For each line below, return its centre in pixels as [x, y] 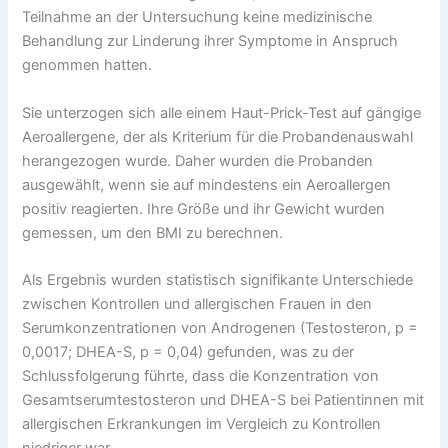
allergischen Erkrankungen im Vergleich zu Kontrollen [202, 424]
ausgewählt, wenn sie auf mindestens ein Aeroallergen [207, 184]
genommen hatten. [87, 65]
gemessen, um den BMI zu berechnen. [153, 232]
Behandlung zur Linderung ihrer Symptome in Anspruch [210, 41]
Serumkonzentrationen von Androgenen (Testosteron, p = [220, 328]
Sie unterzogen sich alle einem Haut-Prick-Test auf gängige [222, 112]
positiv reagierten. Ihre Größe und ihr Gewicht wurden [204, 208]
